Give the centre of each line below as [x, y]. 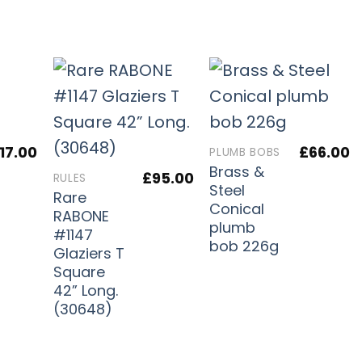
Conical [237, 208]
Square [79, 271]
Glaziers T [88, 253]
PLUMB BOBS [245, 152]
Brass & [237, 171]
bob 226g [244, 246]
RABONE [81, 216]
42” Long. [85, 290]
